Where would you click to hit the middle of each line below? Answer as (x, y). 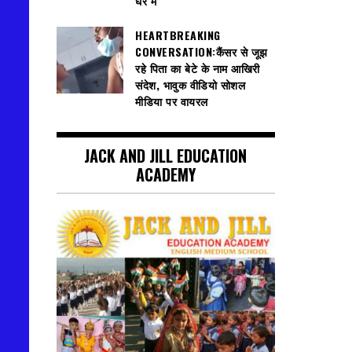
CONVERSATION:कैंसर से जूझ (202, 52)
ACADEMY (165, 174)
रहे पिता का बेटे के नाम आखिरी (198, 68)
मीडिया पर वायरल (172, 101)
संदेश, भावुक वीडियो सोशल (190, 85)
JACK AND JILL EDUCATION (166, 155)
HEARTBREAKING (178, 35)
